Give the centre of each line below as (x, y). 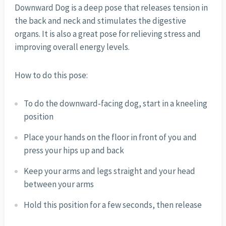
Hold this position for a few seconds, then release (112, 205)
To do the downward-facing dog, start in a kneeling (115, 104)
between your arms (59, 184)
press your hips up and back (74, 151)
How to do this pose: (51, 75)
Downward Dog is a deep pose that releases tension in (111, 8)
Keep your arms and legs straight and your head (109, 171)
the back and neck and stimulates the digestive (100, 21)
